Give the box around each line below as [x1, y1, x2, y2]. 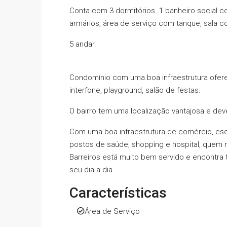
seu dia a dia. [69, 165, 115, 175]
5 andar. [69, 40, 96, 49]
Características [69, 184, 167, 202]
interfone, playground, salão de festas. [69, 86, 201, 95]
